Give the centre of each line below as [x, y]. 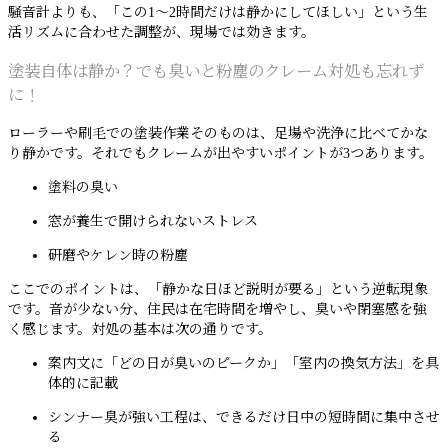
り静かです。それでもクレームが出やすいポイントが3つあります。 [220, 154]
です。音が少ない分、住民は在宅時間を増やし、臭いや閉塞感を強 [217, 310]
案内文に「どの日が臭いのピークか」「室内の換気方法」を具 [243, 364]
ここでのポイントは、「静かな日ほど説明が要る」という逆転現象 [218, 290]
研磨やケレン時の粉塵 [118, 256]
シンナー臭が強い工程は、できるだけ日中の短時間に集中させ [244, 418]
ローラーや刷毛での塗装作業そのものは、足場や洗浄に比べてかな [218, 134]
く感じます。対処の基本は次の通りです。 [140, 330]
